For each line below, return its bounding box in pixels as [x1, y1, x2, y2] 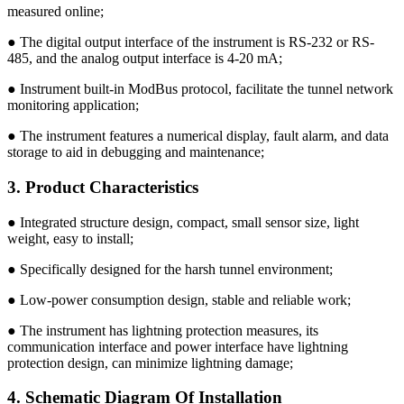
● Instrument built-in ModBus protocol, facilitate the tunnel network [7, 81, 393, 97]
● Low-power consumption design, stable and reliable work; [7, 291, 351, 308]
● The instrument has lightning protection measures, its [7, 322, 318, 338]
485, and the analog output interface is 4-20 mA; [7, 50, 282, 67]
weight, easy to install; [7, 230, 133, 246]
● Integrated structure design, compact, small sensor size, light [7, 214, 359, 230]
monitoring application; [7, 97, 139, 114]
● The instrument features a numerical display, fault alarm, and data [7, 128, 389, 144]
